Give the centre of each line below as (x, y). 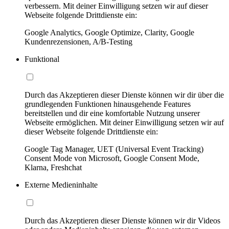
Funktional (42, 59)
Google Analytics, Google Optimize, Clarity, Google (109, 32)
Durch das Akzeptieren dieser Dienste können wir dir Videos (122, 220)
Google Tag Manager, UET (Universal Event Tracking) (114, 149)
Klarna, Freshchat (53, 167)
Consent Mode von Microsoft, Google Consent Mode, (112, 158)
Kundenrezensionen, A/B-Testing (78, 41)
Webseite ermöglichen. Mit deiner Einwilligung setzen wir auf (124, 122)
